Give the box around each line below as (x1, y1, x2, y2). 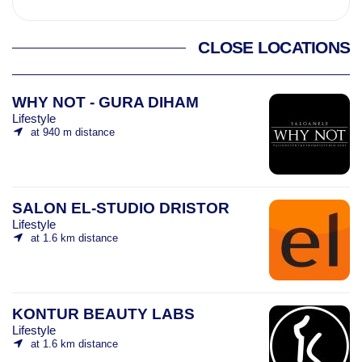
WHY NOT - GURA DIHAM (12, 93, 199, 111)
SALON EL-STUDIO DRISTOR (12, 199, 229, 217)
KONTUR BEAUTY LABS (12, 305, 195, 322)
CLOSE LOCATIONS (198, 37, 350, 57)
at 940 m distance (30, 125, 115, 138)
